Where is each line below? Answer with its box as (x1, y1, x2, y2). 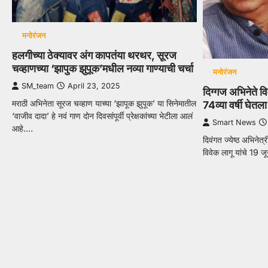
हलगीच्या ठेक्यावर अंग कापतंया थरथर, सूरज (12, 48, 176, 62)
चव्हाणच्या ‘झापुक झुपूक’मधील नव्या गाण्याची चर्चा (12, 62, 193, 75)
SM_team (22, 81, 54, 90)
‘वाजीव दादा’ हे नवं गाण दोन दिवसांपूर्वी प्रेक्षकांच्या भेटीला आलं (12, 110, 193, 121)
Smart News (212, 118, 257, 127)
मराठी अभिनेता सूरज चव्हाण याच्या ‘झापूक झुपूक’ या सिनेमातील (12, 98, 196, 108)
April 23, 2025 (68, 81, 120, 90)
